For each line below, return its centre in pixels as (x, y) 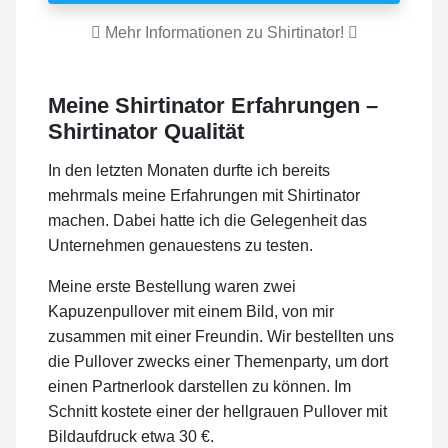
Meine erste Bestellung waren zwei (172, 287)
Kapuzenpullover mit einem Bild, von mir (191, 312)
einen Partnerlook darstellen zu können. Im (199, 387)
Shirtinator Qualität (146, 132)
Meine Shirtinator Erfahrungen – (213, 106)
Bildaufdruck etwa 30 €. (131, 437)
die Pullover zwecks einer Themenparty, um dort (218, 362)
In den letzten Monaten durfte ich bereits (189, 171)
